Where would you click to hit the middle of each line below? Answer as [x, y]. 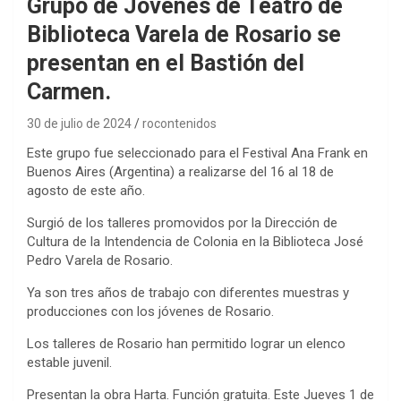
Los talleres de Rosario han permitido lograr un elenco [186, 343]
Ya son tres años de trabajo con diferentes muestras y [188, 292]
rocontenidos [179, 123]
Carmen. [69, 91]
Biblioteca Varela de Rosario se [184, 34]
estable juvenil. [69, 362]
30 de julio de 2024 [79, 123]
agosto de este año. [86, 190]
